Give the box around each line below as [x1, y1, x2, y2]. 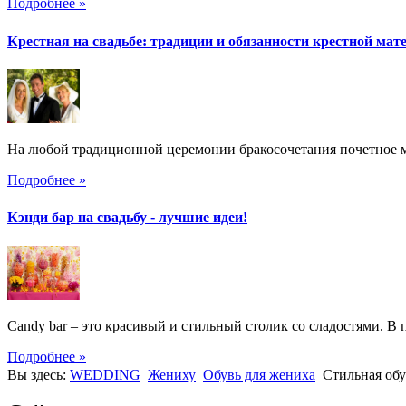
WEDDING [70, 366, 140, 382]
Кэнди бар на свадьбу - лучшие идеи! [7, 209, 247, 226]
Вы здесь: [7, 366, 70, 382]
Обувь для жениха [203, 366, 315, 382]
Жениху [148, 366, 196, 382]
